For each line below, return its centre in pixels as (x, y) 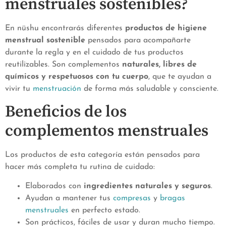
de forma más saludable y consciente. (150, 89)
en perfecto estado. (104, 211)
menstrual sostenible (45, 41)
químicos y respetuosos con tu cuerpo (77, 77)
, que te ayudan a (180, 77)
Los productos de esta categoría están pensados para (102, 155)
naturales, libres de (158, 65)
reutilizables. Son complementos (62, 65)
